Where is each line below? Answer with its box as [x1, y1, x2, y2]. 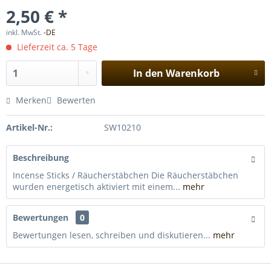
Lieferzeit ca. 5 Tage [15, 41, 97, 53]
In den [132, 67, 163, 80]
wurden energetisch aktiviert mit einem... [13, 181, 180, 192]
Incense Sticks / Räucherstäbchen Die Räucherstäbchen [13, 169, 238, 181]
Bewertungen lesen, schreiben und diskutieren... [13, 229, 211, 241]
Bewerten [54, 94, 96, 106]
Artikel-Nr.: [6, 122, 53, 133]
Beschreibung [13, 152, 69, 163]
